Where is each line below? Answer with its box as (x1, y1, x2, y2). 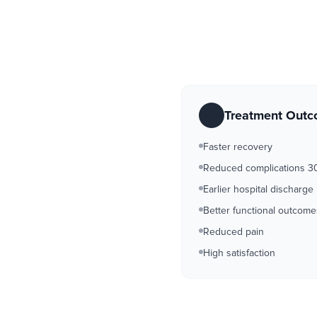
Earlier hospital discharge (203, 183, 313, 195)
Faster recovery (203, 141, 272, 153)
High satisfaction (203, 247, 275, 259)
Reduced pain (203, 226, 264, 238)
